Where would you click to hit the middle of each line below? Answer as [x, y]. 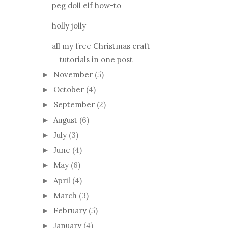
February [70, 211]
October [69, 90]
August [65, 120]
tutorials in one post [96, 59]
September [74, 105]
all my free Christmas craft [101, 46]
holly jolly [69, 25]
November [73, 74]
